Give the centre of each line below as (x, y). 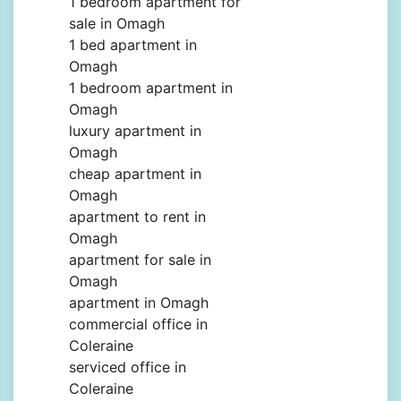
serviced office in (128, 367)
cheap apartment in (135, 174)
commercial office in (138, 324)
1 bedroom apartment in (151, 88)
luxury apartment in (135, 131)
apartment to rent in (137, 217)
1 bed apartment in (133, 45)
